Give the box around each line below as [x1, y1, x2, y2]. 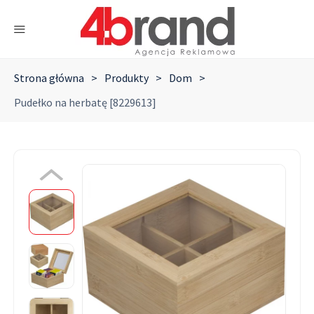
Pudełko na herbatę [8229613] [14, 95, 156, 109]
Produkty [104, 71, 149, 85]
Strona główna [14, 71, 84, 85]
